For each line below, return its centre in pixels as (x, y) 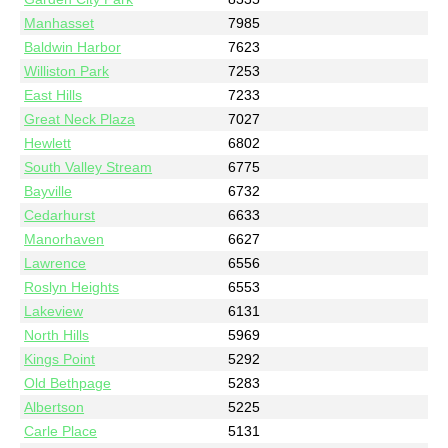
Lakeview (54, 310)
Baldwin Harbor (73, 46)
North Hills (57, 334)
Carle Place (61, 430)
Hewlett (48, 142)
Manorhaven (64, 238)
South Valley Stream (88, 166)
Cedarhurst (60, 214)
